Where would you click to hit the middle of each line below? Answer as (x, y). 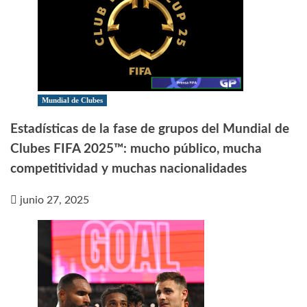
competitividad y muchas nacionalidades (128, 169)
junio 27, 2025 (54, 200)
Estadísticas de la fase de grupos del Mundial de (150, 129)
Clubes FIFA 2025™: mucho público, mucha (136, 149)
